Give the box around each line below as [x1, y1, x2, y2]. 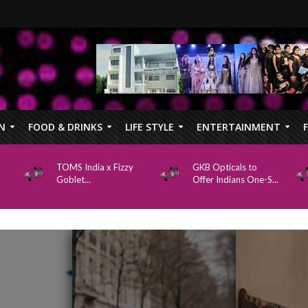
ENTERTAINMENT [196, 120, 280, 133]
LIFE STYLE [124, 120, 174, 133]
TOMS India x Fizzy [56, 162, 133, 173]
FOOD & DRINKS [27, 120, 102, 133]
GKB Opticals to [192, 162, 257, 173]
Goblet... [56, 174, 91, 185]
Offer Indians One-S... [192, 174, 278, 185]
